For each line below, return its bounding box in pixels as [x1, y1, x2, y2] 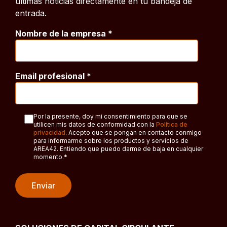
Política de [156, 121, 187, 129]
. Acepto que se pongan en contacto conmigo [65, 129, 202, 137]
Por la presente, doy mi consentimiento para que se [33, 112, 187, 121]
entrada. [15, 8, 47, 19]
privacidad [33, 129, 65, 137]
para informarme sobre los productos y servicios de [33, 137, 188, 145]
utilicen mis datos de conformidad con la [33, 121, 156, 129]
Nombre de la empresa [15, 28, 106, 39]
